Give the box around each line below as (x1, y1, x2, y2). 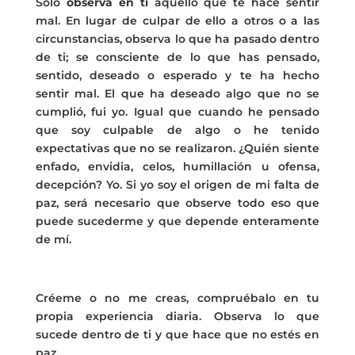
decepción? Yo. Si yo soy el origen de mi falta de (35, 177, 320, 192)
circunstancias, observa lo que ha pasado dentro (35, 31, 320, 46)
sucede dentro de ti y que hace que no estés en (35, 326, 320, 342)
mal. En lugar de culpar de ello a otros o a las (35, 13, 320, 28)
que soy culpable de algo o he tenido (35, 122, 320, 137)
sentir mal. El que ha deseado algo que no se (35, 86, 320, 101)
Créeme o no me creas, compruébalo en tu (35, 290, 320, 305)
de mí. (35, 231, 71, 246)
